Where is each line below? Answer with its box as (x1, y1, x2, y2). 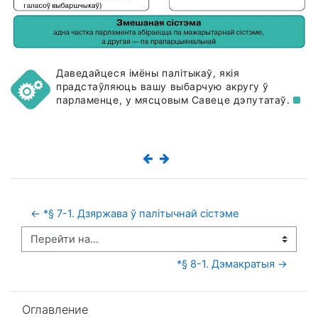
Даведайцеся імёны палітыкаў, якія (56, 67, 240, 79)
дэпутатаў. (233, 94, 293, 106)
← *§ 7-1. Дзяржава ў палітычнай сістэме (31, 207, 239, 221)
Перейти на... (21, 238, 89, 252)
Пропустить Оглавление (10, 291, 136, 304)
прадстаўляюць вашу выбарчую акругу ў (56, 80, 270, 92)
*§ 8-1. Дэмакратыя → (177, 258, 287, 270)
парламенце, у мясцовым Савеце (56, 94, 234, 106)
